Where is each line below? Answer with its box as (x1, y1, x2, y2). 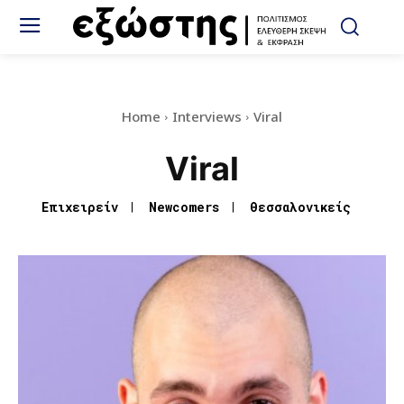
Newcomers (149, 198, 219, 216)
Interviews (172, 107, 242, 126)
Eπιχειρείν (41, 198, 118, 216)
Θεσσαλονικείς (250, 198, 351, 216)
